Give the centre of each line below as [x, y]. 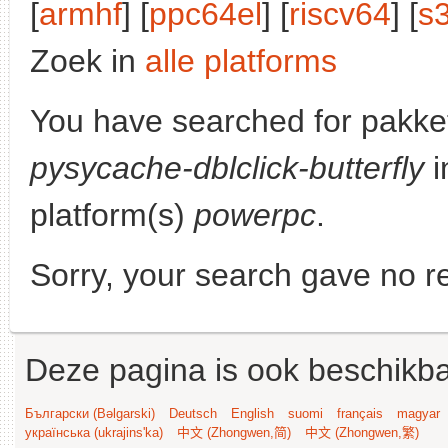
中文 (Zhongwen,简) [234, 432]
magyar [418, 413]
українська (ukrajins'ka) [94, 432]
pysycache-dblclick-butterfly [227, 168]
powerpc [255, 215]
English [252, 413]
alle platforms [241, 61]
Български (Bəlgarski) [90, 413]
